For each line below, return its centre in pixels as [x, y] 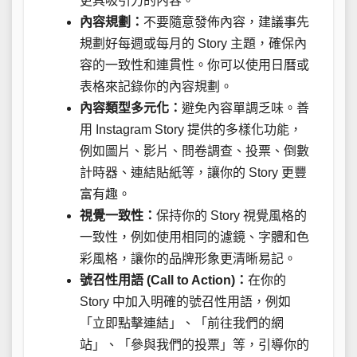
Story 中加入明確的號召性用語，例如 [185, 301]
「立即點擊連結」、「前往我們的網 [182, 323]
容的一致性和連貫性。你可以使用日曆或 [194, 65]
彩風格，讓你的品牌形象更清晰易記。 [188, 258]
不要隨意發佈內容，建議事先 [226, 22]
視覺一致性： [118, 215]
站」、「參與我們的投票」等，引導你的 [194, 344]
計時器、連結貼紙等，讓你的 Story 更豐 [193, 172]
